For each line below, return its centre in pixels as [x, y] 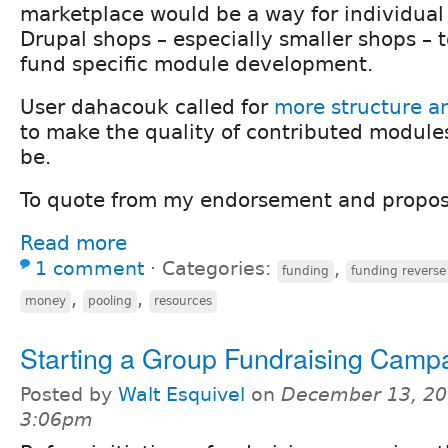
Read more [73, 242]
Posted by [69, 394]
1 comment [89, 268]
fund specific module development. [196, 63]
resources [183, 300]
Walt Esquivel [181, 394]
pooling [110, 300]
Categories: [219, 268]
